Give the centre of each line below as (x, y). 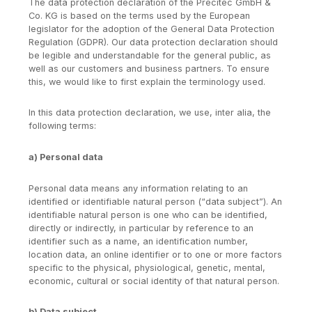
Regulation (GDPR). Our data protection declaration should (153, 42)
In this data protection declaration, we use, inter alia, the (150, 113)
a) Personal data (66, 157)
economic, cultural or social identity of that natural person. (154, 281)
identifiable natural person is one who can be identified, (148, 214)
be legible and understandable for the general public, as (150, 55)
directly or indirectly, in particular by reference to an (141, 228)
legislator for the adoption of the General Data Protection (151, 29)
